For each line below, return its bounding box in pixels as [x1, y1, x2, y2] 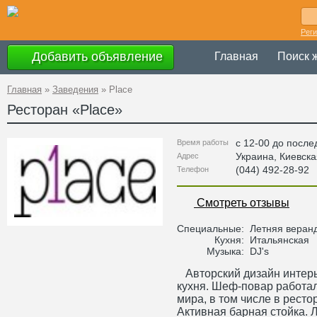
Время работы [177, 138, 229, 146]
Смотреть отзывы [194, 196, 289, 209]
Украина [236, 151, 274, 162]
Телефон [177, 165, 209, 173]
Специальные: [177, 223, 247, 234]
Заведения [52, 84, 98, 95]
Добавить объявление [28, 49, 163, 64]
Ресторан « [7, 102, 80, 117]
